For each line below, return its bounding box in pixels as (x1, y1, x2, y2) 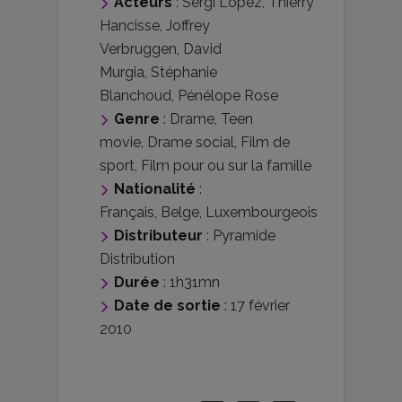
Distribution (100, 250, 175, 268)
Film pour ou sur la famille (141, 157, 311, 175)
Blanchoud (100, 87, 171, 105)
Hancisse (100, 17, 160, 35)
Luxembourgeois (205, 204, 318, 222)
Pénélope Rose (178, 87, 278, 105)
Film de (240, 134, 290, 152)
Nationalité (114, 180, 196, 198)
